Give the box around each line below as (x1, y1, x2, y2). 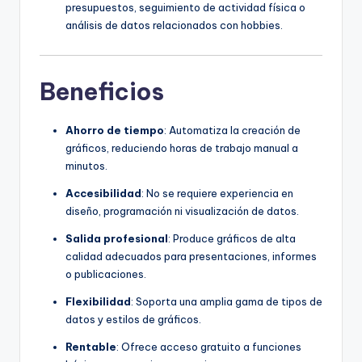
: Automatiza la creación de (164, 124, 301, 137)
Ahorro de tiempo (65, 124, 164, 137)
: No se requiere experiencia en (141, 187, 293, 200)
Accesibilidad (65, 187, 141, 200)
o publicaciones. (65, 267, 146, 281)
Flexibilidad (65, 295, 131, 309)
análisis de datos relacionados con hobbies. (65, 19, 283, 32)
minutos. (65, 159, 107, 173)
